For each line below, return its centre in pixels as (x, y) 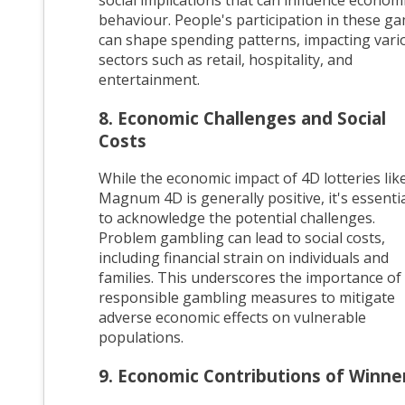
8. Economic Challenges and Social (242, 118)
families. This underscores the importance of (250, 278)
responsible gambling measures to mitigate (247, 298)
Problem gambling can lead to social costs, (242, 238)
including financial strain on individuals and (244, 258)
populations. (141, 338)
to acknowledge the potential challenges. (237, 218)
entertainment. (149, 79)
